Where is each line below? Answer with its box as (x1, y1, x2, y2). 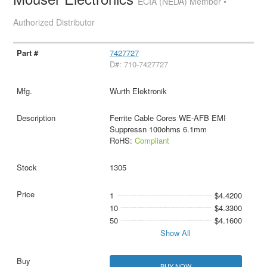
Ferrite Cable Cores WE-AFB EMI (109, 112, 226, 124)
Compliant (134, 135, 169, 147)
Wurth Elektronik (109, 85, 167, 97)
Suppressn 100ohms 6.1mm (109, 123, 207, 135)
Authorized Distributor (13, 16, 95, 29)
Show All (160, 227, 191, 239)
